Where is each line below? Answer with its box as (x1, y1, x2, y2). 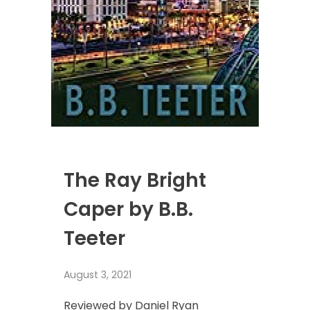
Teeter (63, 225, 125, 252)
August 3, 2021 (63, 267, 131, 282)
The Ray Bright (63, 167, 206, 194)
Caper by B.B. (63, 196, 193, 223)
